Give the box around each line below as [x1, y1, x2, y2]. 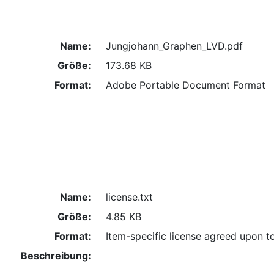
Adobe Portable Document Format [105, 78, 265, 91]
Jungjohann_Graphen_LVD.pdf [105, 39, 243, 52]
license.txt [105, 191, 153, 204]
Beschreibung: [20, 250, 91, 262]
